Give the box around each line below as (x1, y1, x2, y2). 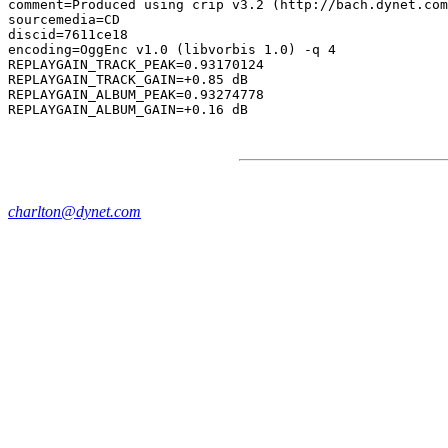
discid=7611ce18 (8, 27, 128, 42)
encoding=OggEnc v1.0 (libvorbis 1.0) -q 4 (8, 42, 336, 57)
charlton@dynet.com (8, 203, 141, 220)
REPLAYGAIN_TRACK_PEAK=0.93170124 (8, 57, 264, 72)
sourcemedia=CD (8, 12, 120, 27)
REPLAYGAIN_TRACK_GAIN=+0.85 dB (8, 72, 248, 87)
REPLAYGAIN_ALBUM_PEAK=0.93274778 (8, 87, 264, 102)
